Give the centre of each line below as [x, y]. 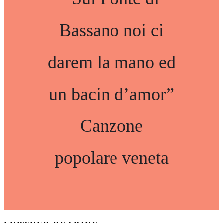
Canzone [111, 126]
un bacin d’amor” [111, 94]
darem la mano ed [111, 62]
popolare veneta [111, 158]
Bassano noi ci [111, 30]
